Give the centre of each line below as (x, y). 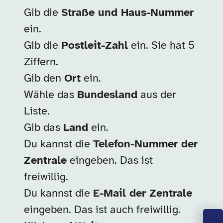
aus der (157, 95)
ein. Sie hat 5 (161, 46)
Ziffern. (41, 62)
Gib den (44, 79)
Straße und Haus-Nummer (127, 13)
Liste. (37, 111)
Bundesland (107, 95)
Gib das (44, 128)
